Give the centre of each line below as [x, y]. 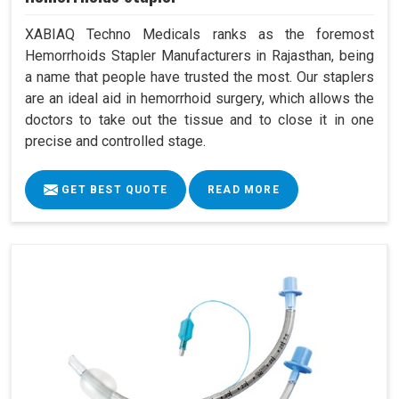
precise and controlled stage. [115, 141]
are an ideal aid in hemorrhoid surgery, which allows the [199, 98]
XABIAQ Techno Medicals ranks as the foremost [199, 34]
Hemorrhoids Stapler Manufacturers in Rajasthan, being [199, 55]
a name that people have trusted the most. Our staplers [199, 77]
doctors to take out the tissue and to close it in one [199, 119]
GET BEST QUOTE [113, 189]
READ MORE [244, 189]
